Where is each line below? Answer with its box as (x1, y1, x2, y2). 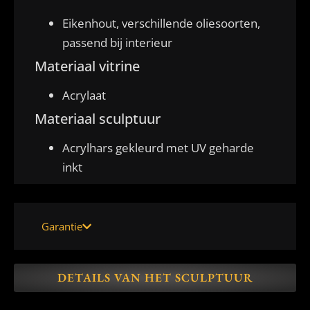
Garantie (42, 219, 82, 234)
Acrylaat (62, 87, 106, 104)
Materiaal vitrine (35, 57, 140, 76)
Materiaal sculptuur (35, 109, 161, 129)
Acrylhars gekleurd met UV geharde (62, 140, 254, 156)
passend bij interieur (62, 35, 172, 51)
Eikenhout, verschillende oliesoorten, (62, 15, 260, 32)
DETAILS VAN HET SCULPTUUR (57, 270, 253, 286)
